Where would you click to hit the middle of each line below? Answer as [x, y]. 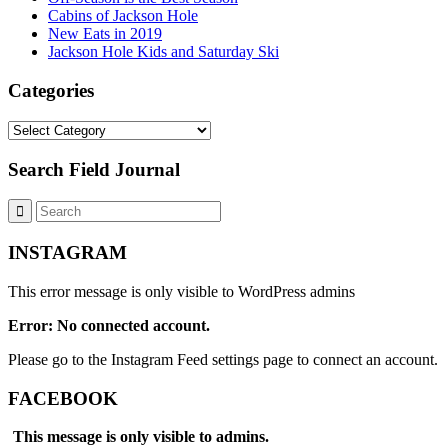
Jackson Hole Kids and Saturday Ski [163, 52]
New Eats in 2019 [105, 34]
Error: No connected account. [109, 325]
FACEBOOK [63, 398]
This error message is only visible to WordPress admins [181, 291]
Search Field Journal [94, 169]
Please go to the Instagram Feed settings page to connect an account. [223, 359]
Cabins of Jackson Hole [123, 16]
